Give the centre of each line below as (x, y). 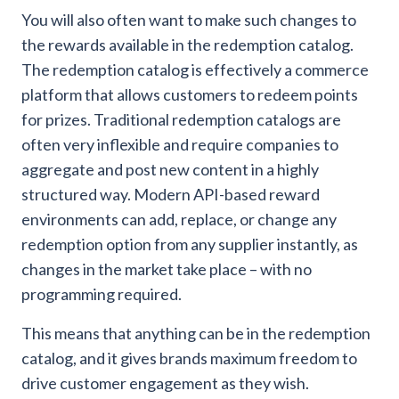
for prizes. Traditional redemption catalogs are (181, 120)
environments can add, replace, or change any (179, 220)
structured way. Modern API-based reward (171, 195)
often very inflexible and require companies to (180, 145)
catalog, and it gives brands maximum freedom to (189, 358)
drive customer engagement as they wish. (165, 383)
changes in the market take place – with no (167, 269)
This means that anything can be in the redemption (196, 334)
